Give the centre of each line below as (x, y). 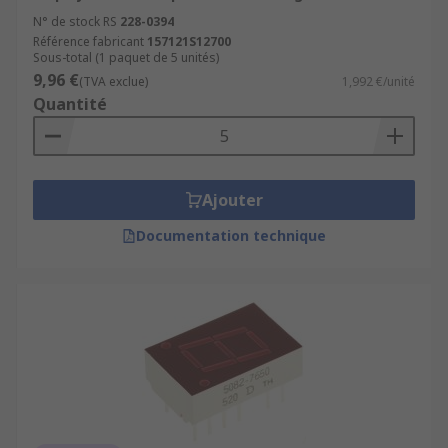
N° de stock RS (75, 21)
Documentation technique (231, 235)
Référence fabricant (88, 41)
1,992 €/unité (378, 81)
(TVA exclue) (113, 81)
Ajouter (232, 200)
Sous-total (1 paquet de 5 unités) (126, 57)
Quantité (70, 104)
